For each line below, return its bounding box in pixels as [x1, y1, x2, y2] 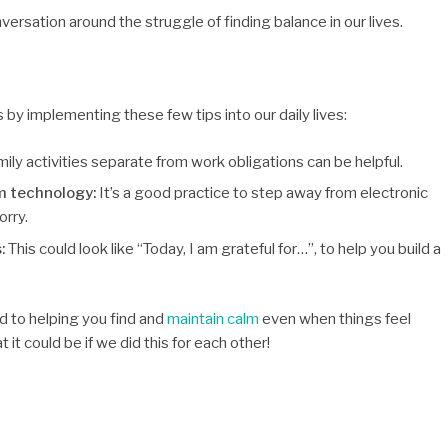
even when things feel [259, 310, 411, 328]
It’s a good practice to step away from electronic [95, 184, 428, 202]
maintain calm [167, 310, 259, 328]
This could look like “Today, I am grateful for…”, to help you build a [7, 239, 441, 258]
